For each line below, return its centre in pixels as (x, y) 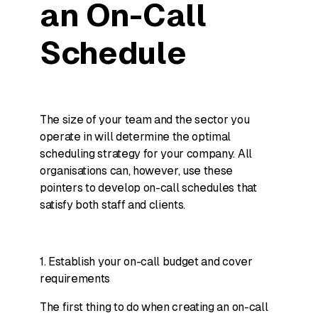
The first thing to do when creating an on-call (154, 307)
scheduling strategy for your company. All (146, 154)
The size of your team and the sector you (145, 120)
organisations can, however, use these (137, 171)
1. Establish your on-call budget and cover (146, 262)
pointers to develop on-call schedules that (148, 188)
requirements (75, 279)
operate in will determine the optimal (136, 137)
